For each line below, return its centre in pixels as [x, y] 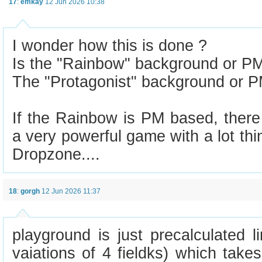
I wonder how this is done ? [110, 46]
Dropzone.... [56, 154]
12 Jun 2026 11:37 [71, 191]
